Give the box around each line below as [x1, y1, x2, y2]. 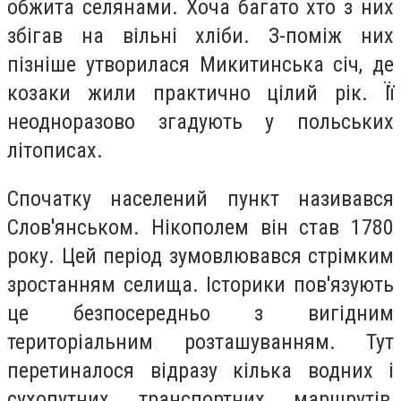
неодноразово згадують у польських [7, 109, 394, 134]
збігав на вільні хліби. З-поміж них [7, 23, 394, 48]
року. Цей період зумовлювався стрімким [7, 243, 394, 269]
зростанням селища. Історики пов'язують [7, 271, 394, 297]
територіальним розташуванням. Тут [7, 328, 394, 354]
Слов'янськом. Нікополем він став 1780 [7, 214, 394, 240]
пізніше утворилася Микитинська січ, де [7, 52, 394, 77]
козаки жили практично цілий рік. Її [7, 81, 394, 106]
